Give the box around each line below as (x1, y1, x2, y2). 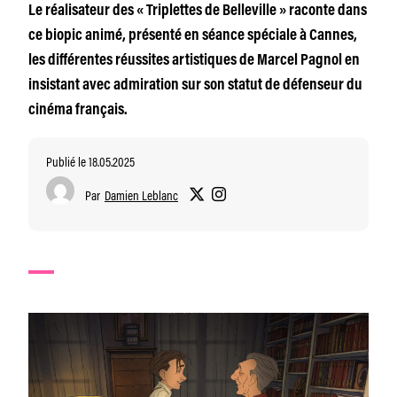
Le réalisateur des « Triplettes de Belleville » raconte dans (28, 4, 367, 19)
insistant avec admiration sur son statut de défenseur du (28, 78, 362, 94)
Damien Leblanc (105, 185, 178, 204)
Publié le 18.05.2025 (46, 152, 135, 170)
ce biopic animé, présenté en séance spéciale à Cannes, (28, 28, 357, 44)
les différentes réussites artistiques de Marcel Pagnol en (28, 53, 360, 69)
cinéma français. (28, 103, 128, 119)
